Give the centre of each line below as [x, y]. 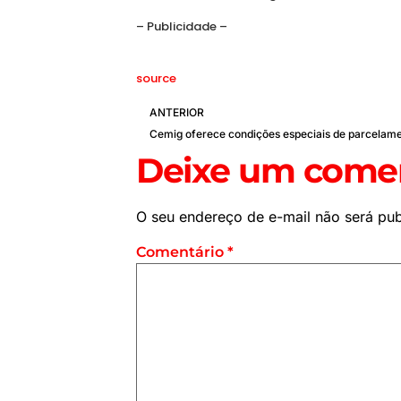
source [156, 79]
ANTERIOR [177, 112]
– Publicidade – [182, 26]
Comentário [182, 252]
